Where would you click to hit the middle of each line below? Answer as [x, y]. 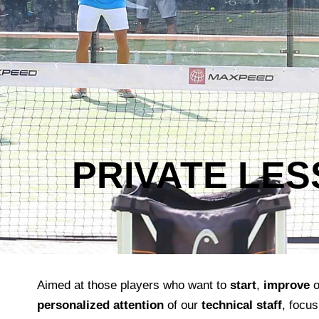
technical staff [242, 305]
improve [287, 285]
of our [183, 305]
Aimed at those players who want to [134, 285]
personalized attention [100, 305]
